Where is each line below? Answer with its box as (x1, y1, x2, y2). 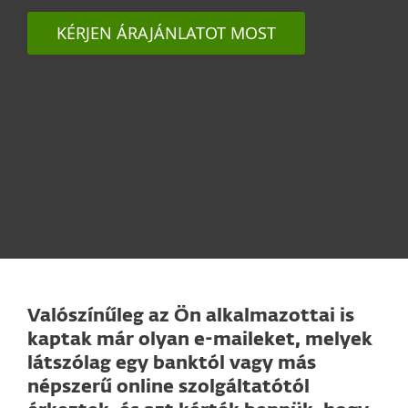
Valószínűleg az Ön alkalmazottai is (27, 307, 354, 325)
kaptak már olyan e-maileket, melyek (27, 331, 372, 349)
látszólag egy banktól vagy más (27, 354, 316, 372)
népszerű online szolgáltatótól (27, 378, 310, 396)
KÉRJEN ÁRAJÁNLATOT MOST (56, 22, 276, 44)
